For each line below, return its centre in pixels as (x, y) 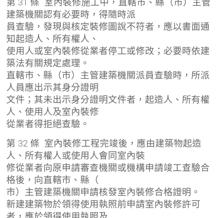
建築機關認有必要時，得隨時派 (71, 14)
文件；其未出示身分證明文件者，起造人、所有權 (108, 100)
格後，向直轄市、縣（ (53, 180)
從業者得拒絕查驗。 (48, 124)
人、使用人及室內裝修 (53, 112)
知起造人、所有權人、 (53, 39)
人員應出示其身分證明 (53, 87)
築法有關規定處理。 (48, 63)
